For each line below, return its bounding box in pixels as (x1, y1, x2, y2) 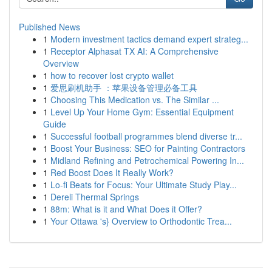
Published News (19, 21, 80, 33)
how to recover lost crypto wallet (50, 69, 174, 81)
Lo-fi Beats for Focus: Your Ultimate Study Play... (50, 178, 237, 191)
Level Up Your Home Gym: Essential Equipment (50, 106, 234, 118)
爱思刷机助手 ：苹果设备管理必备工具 (50, 81, 197, 93)
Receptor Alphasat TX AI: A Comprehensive (50, 45, 219, 57)
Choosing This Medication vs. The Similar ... (50, 93, 219, 106)
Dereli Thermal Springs (50, 191, 139, 203)
